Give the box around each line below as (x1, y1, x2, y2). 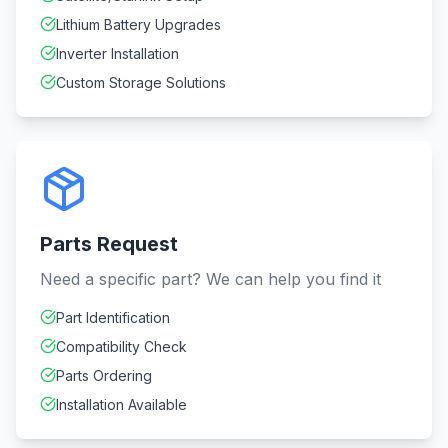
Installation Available (56, 396, 187, 413)
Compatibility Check (56, 338, 187, 355)
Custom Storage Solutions (56, 74, 226, 91)
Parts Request (40, 232, 178, 256)
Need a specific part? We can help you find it (40, 269, 381, 289)
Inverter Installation (56, 45, 179, 62)
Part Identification (56, 309, 170, 326)
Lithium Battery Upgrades (56, 16, 221, 33)
